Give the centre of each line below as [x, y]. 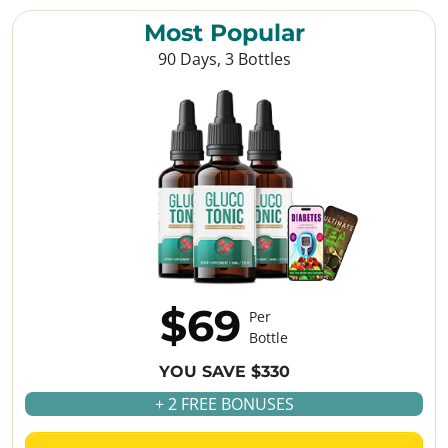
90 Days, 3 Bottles [224, 59]
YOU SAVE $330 [224, 372]
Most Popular [224, 33]
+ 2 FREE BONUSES [224, 404]
